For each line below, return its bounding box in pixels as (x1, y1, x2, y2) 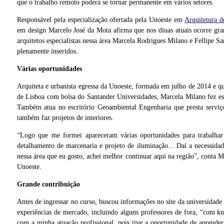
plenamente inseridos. (17, 47, 78, 55)
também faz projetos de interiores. (17, 114, 113, 122)
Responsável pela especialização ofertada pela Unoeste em (17, 16, 185, 24)
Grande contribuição (17, 180, 80, 188)
